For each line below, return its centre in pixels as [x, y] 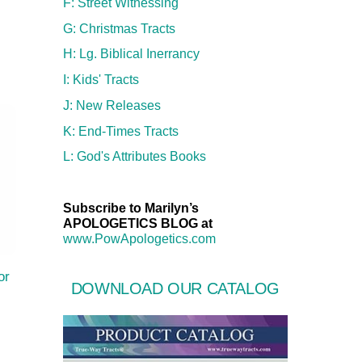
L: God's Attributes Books [134, 157]
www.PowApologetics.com [139, 239]
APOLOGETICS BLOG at [137, 224]
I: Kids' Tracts [101, 80]
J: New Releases [112, 105]
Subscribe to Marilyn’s [130, 208]
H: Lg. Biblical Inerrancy [131, 54]
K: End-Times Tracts [120, 131]
